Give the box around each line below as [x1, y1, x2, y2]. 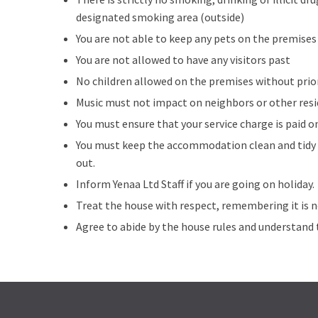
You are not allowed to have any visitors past [76, 53, 290, 67]
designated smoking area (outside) [76, 10, 244, 24]
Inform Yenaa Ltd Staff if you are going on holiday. [76, 177, 314, 191]
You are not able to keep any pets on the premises [76, 31, 317, 45]
